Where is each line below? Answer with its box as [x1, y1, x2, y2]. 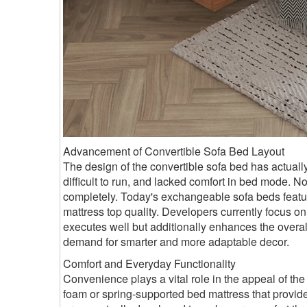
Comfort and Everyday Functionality [63, 256, 236, 272]
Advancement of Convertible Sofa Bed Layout [63, 143, 284, 160]
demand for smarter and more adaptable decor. [63, 234, 289, 250]
